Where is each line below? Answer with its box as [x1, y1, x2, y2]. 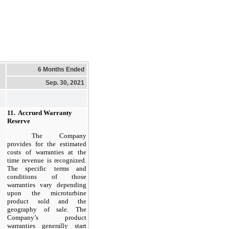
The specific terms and [7, 165, 86, 173]
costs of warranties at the [7, 148, 86, 156]
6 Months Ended [38, 65, 84, 73]
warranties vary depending [7, 181, 86, 189]
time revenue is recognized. [7, 156, 86, 165]
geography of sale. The [7, 205, 86, 214]
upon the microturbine [7, 189, 86, 197]
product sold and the [7, 197, 86, 205]
